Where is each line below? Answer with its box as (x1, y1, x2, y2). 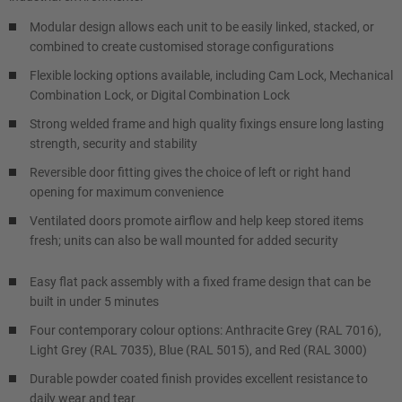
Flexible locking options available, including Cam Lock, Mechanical (30, 68, 393, 83)
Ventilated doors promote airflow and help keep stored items (30, 214, 363, 228)
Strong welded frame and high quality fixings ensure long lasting (30, 117, 384, 131)
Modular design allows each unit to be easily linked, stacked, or (30, 20, 374, 34)
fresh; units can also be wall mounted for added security (30, 233, 338, 248)
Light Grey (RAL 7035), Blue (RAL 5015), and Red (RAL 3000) (30, 343, 367, 357)
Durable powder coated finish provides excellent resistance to (30, 371, 368, 386)
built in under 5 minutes (30, 294, 159, 309)
